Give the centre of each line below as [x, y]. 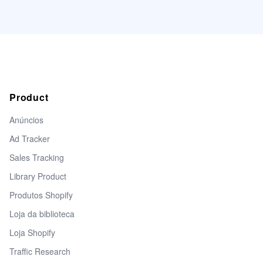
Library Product [38, 176]
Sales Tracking [37, 158]
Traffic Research [40, 252]
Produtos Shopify [41, 195]
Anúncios [26, 120]
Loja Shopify [32, 233]
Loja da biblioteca [42, 214]
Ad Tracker [30, 139]
